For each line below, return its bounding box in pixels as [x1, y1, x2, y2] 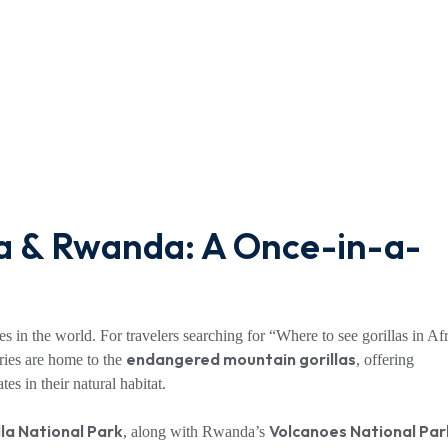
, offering [356, 351, 414, 368]
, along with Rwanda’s [123, 423, 269, 440]
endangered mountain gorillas [126, 349, 356, 369]
